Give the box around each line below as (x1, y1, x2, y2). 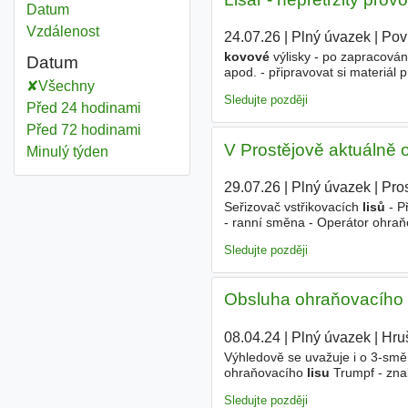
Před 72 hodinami (25, 122, 141, 138)
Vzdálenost (25, 24, 99, 39)
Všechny (37, 78, 95, 94)
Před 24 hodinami (25, 100, 141, 116)
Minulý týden (25, 144, 108, 159)
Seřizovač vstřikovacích (223, 199, 362, 215)
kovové (223, 49, 270, 65)
